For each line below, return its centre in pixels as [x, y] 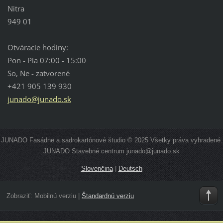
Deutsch [130, 168]
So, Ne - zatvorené [38, 73]
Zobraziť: [20, 196]
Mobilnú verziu [55, 196]
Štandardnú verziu [108, 196]
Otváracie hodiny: [38, 47]
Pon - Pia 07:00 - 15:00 [47, 60]
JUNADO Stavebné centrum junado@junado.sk [111, 151]
